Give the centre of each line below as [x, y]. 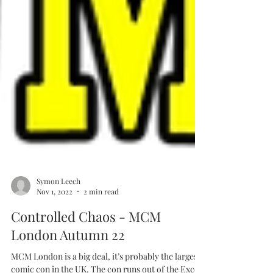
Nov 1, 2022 [55, 218]
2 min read [101, 218]
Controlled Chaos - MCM [86, 243]
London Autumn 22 [68, 262]
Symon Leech [58, 207]
